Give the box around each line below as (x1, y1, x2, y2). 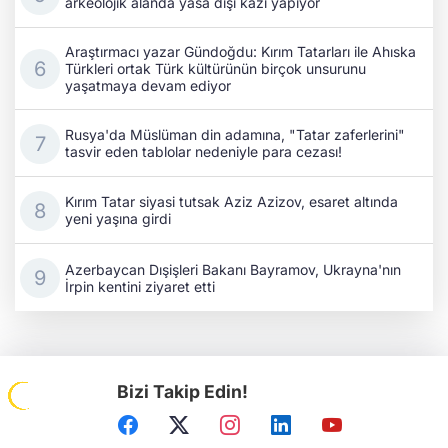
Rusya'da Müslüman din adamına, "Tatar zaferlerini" (65, 126, 405, 144)
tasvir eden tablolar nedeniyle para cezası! (65, 143, 342, 161)
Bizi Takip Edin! (117, 381, 249, 403)
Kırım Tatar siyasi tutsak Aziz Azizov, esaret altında (65, 193, 398, 211)
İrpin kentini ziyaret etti (65, 277, 215, 295)
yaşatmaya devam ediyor (65, 77, 231, 95)
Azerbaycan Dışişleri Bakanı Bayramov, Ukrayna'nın (65, 260, 401, 278)
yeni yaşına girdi (65, 210, 171, 228)
